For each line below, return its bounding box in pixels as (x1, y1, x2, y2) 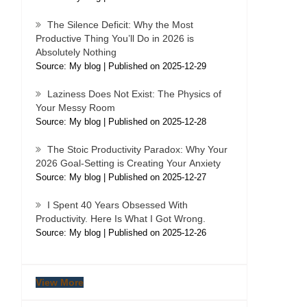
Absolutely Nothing (36, 46, 116, 58)
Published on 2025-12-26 (108, 228, 206, 238)
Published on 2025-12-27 (108, 172, 206, 182)
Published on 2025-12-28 (108, 116, 206, 127)
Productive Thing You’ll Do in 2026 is (36, 32, 194, 44)
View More (36, 276, 84, 288)
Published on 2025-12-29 (108, 61, 206, 71)
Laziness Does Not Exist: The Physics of (47, 88, 221, 99)
